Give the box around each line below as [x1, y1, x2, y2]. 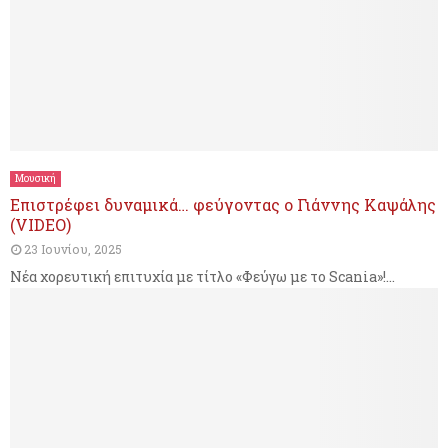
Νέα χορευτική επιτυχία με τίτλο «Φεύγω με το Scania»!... [10, 267, 395, 286]
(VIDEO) [10, 214, 71, 235]
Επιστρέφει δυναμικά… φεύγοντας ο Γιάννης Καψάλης [10, 194, 436, 215]
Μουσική [15, 172, 56, 185]
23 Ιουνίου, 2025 [24, 241, 122, 257]
